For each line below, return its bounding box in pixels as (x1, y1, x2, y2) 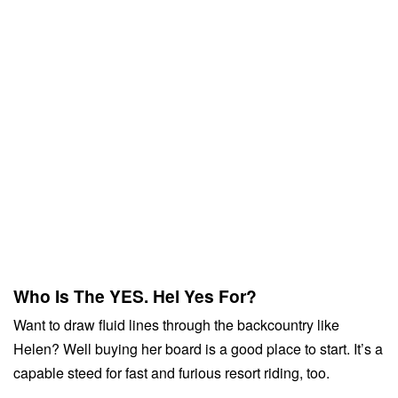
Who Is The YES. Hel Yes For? (13, 283, 257, 309)
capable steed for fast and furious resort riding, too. (13, 362, 330, 384)
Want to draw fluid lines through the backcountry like (13, 314, 339, 336)
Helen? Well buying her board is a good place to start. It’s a (13, 338, 383, 360)
